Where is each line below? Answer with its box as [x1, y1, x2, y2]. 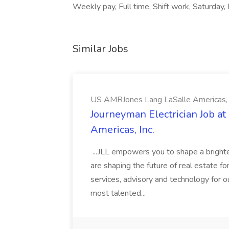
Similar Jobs [73, 42, 128, 56]
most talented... [90, 188, 148, 199]
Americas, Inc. [90, 123, 154, 136]
